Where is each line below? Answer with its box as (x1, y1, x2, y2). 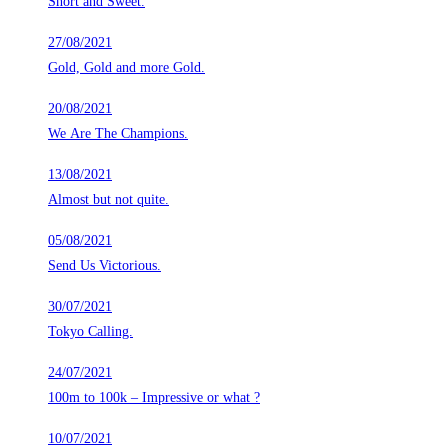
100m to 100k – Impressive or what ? (131, 390, 260, 406)
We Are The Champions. (48, 126, 188, 142)
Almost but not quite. (48, 192, 169, 208)
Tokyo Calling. (48, 324, 133, 340)
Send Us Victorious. (48, 258, 161, 274)
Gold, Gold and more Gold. (48, 60, 205, 76)
